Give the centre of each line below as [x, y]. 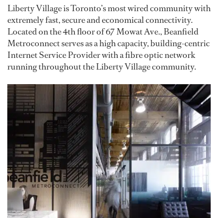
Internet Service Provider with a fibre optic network [101, 55]
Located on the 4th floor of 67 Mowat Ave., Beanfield [103, 32]
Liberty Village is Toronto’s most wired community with [109, 9]
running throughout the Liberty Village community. [102, 67]
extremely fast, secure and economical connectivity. [100, 20]
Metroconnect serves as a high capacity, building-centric [109, 44]
